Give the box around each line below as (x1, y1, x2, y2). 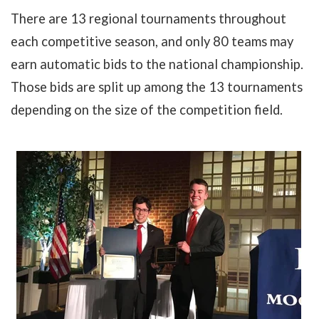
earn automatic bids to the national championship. (11, 56, 303, 72)
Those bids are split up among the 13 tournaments (11, 78, 303, 95)
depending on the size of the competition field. (11, 101, 283, 117)
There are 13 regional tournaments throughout (11, 10, 286, 26)
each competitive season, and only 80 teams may (11, 33, 293, 49)
